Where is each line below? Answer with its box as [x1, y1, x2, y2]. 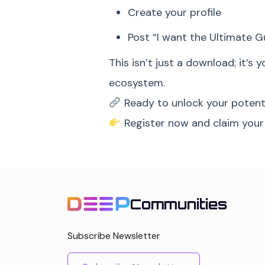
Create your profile [128, 5, 221, 20]
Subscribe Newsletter [67, 230, 160, 242]
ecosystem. [109, 76, 165, 90]
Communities [130, 195, 227, 213]
